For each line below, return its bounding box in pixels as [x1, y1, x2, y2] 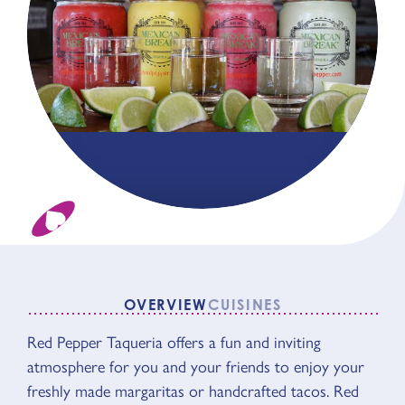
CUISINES [207, 296, 282, 314]
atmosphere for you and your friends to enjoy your [27, 357, 364, 377]
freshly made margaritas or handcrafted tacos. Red [27, 381, 359, 401]
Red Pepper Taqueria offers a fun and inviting [27, 333, 321, 353]
